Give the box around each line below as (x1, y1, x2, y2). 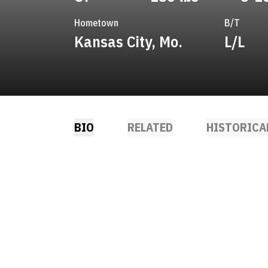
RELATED (127, 119, 173, 135)
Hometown (74, 17, 118, 29)
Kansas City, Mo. (74, 31, 182, 51)
